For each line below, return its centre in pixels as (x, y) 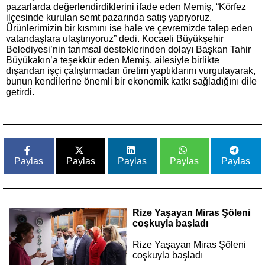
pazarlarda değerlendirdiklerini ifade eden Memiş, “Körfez (126, 7)
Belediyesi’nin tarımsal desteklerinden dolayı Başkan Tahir (128, 49)
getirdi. (20, 92)
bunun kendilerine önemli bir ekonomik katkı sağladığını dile (131, 81)
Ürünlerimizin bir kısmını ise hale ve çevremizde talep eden (129, 28)
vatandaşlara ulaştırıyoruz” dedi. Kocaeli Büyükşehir (115, 39)
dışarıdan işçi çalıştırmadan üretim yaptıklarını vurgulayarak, (131, 71)
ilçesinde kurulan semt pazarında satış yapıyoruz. (109, 17)
